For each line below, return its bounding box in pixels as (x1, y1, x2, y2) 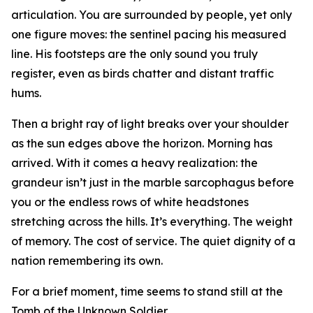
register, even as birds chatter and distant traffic (11, 66, 274, 80)
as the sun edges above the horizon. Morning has (11, 136, 272, 150)
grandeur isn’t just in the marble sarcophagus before (11, 175, 294, 189)
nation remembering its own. (11, 254, 163, 268)
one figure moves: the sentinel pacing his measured (11, 27, 286, 41)
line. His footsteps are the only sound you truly (11, 47, 258, 61)
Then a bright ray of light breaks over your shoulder (11, 117, 289, 131)
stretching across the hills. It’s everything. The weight (11, 214, 293, 228)
